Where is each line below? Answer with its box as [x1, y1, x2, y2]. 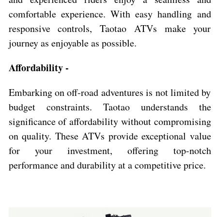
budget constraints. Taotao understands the [8, 100, 211, 113]
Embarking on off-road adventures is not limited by [8, 85, 211, 99]
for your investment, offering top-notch [8, 143, 211, 157]
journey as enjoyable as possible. [8, 36, 137, 49]
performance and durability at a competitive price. [8, 158, 206, 171]
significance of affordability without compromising [8, 114, 211, 128]
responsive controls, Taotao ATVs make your [8, 21, 211, 35]
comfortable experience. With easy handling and [8, 7, 211, 20]
